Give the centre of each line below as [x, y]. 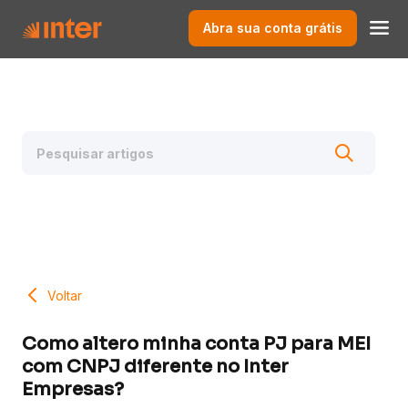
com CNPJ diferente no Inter [155, 367]
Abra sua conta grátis [273, 27]
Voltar [65, 295]
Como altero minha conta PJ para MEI [196, 344]
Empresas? [73, 390]
